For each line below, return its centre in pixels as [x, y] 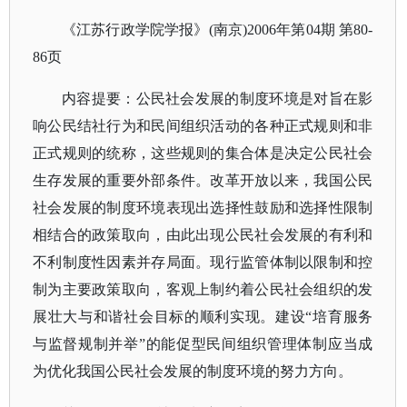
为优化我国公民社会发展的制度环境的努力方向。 [193, 371]
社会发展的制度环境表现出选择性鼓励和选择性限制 [203, 208]
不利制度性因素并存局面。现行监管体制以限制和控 [203, 262]
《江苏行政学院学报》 [135, 30]
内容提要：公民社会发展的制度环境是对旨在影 [218, 99]
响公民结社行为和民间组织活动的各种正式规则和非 [203, 126]
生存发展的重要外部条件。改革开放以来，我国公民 [203, 180]
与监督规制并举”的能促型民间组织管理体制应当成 [203, 344]
